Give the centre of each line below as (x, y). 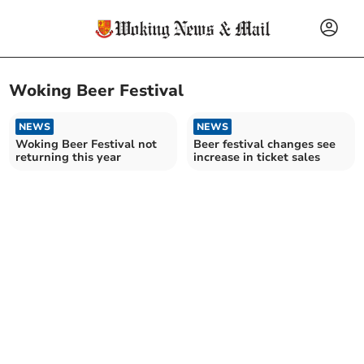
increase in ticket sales (257, 157)
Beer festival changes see (264, 144)
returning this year (69, 157)
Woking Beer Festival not (87, 144)
